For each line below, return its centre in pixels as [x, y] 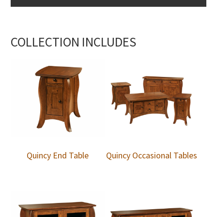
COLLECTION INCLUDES [74, 41]
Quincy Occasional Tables [151, 155]
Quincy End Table [58, 155]
